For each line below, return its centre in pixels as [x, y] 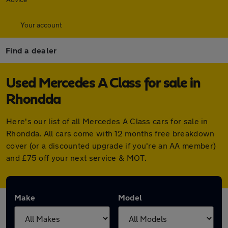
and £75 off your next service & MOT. [76, 158]
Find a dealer [31, 50]
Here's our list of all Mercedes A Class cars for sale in [107, 121]
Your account [41, 25]
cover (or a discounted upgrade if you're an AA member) [111, 145]
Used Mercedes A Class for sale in [103, 83]
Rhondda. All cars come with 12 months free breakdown [110, 133]
